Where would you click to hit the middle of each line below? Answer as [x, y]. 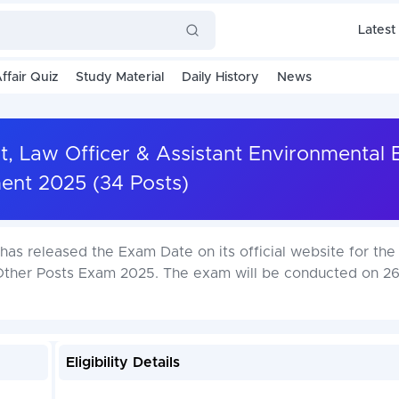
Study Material [119, 77]
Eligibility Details [122, 363]
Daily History [220, 77]
